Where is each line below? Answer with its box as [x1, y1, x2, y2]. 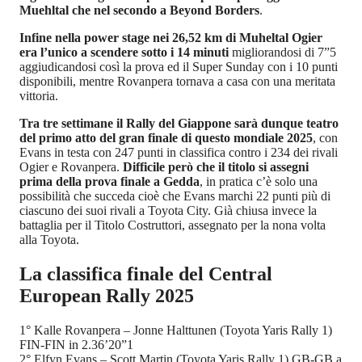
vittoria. [19, 89, 58, 103]
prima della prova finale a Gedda [19, 175, 200, 189]
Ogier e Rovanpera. [19, 160, 123, 175]
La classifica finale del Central [19, 263, 272, 285]
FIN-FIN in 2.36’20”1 [19, 338, 133, 352]
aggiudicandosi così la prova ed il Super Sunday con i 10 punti [19, 60, 338, 74]
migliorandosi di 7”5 [229, 45, 336, 60]
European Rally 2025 [19, 285, 194, 307]
